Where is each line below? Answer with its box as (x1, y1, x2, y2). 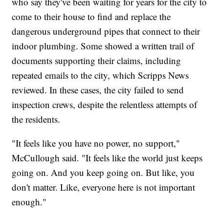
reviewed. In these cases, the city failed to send (12, 83, 184, 96)
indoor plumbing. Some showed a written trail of (12, 39, 195, 52)
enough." (12, 195, 50, 208)
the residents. (12, 112, 64, 125)
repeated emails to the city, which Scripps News (12, 68, 189, 81)
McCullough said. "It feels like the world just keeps (12, 151, 203, 164)
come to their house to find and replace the (12, 10, 171, 22)
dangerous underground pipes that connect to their (12, 24, 200, 37)
